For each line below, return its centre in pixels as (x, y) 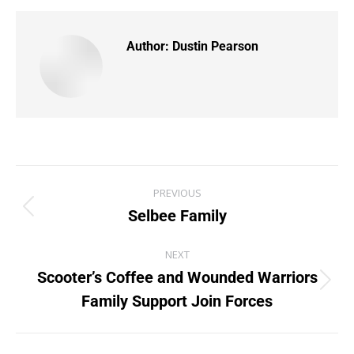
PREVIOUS (177, 192)
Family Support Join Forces (177, 301)
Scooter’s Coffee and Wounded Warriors (177, 277)
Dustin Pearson (214, 46)
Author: (148, 46)
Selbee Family (177, 215)
